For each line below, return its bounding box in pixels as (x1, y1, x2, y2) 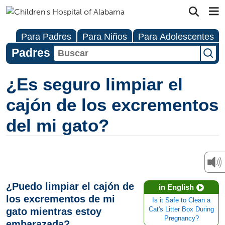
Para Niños (82, 32, 127, 42)
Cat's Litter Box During (149, 206, 214, 213)
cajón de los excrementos (6, 95, 218, 115)
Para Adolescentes (138, 32, 214, 42)
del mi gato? (6, 116, 109, 135)
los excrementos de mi (6, 193, 115, 204)
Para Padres (21, 32, 71, 42)
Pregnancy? (164, 215, 199, 222)
